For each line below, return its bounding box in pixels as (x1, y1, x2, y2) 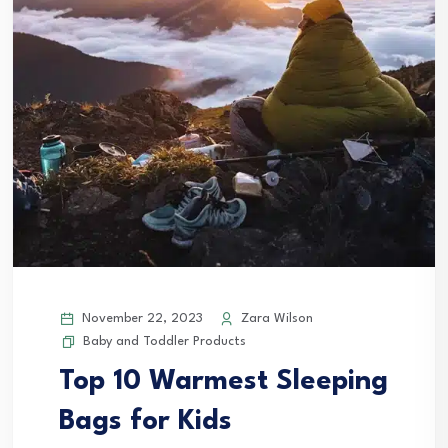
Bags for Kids (59, 408, 232, 437)
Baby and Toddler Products (83, 335, 246, 349)
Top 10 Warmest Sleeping (59, 368, 388, 397)
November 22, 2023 (78, 312, 203, 326)
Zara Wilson (237, 312, 313, 326)
